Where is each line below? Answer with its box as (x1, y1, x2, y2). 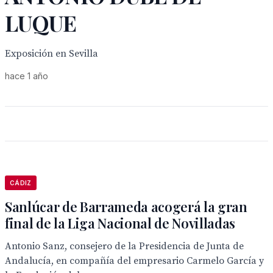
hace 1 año (5, 71, 48, 81)
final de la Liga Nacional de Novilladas (5, 214, 236, 232)
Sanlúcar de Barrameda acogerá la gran (5, 197, 247, 216)
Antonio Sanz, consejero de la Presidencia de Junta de (5, 240, 244, 252)
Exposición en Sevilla (5, 48, 98, 60)
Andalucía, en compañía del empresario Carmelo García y (5, 255, 264, 267)
